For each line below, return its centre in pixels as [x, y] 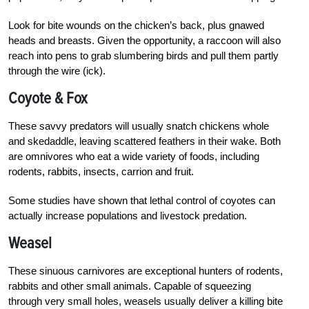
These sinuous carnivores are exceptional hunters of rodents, [146, 270]
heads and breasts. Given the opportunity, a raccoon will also [144, 40]
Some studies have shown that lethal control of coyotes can [142, 200]
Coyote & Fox [48, 98]
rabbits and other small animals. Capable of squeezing [130, 286]
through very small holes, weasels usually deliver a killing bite [146, 301]
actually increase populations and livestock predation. [128, 215]
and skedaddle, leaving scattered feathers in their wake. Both [144, 141]
